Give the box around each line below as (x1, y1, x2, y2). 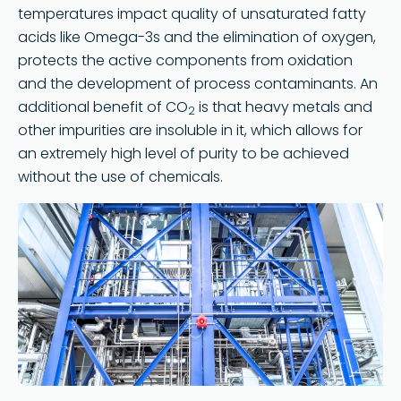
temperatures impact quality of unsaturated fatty (18, 4, 366, 24)
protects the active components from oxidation (18, 50, 353, 71)
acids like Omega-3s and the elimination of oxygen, (18, 27, 376, 47)
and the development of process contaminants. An (18, 73, 378, 94)
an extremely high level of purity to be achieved (18, 143, 349, 164)
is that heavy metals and (195, 97, 372, 117)
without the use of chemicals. (18, 166, 223, 187)
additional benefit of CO (18, 97, 188, 117)
